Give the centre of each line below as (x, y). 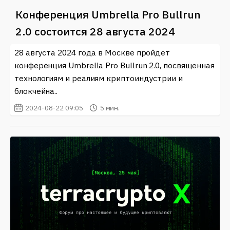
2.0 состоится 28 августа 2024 (95, 31)
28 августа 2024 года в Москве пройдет (92, 52)
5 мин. (110, 108)
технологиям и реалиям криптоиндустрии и (99, 78)
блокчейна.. (36, 91)
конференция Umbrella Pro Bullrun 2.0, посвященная (115, 65)
